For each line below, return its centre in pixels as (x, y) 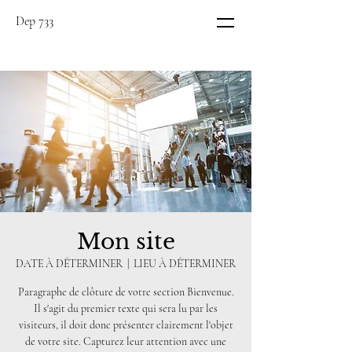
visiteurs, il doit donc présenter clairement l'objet (126, 325)
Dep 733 (35, 21)
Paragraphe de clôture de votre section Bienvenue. (126, 292)
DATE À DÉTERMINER (69, 264)
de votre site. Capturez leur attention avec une (126, 341)
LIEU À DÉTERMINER (185, 264)
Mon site (126, 242)
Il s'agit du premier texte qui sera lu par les (126, 308)
